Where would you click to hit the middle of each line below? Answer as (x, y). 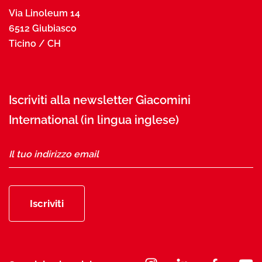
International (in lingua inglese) (94, 120)
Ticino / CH (35, 44)
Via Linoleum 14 (44, 13)
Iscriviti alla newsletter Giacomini (100, 100)
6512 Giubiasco (43, 28)
